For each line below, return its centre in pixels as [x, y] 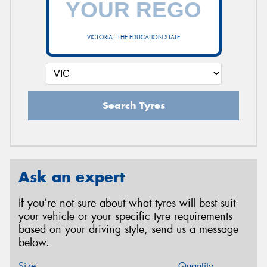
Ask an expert [72, 177]
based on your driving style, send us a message [128, 230]
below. [34, 243]
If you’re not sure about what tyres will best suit [127, 204]
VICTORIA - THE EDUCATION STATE [133, 37]
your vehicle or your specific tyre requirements [125, 217]
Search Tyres [133, 105]
